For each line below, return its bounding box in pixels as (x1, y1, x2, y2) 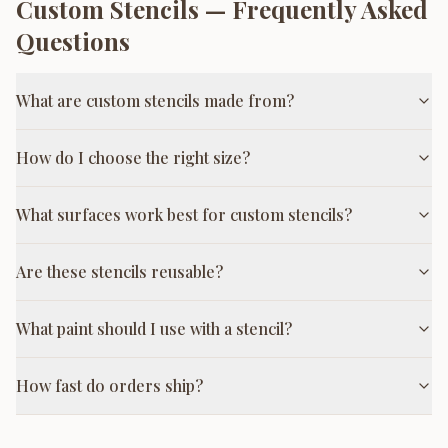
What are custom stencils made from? (16, 90, 294, 111)
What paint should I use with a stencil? (16, 318, 292, 339)
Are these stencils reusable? (16, 261, 223, 282)
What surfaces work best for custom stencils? (16, 204, 352, 225)
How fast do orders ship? (16, 375, 203, 396)
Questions (16, 25, 130, 57)
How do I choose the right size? (16, 147, 250, 168)
